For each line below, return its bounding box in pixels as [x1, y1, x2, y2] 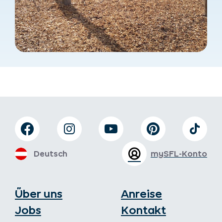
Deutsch [34, 151, 67, 157]
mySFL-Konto [151, 151, 207, 157]
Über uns [15, 190, 62, 198]
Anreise [121, 190, 162, 198]
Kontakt [121, 206, 166, 215]
